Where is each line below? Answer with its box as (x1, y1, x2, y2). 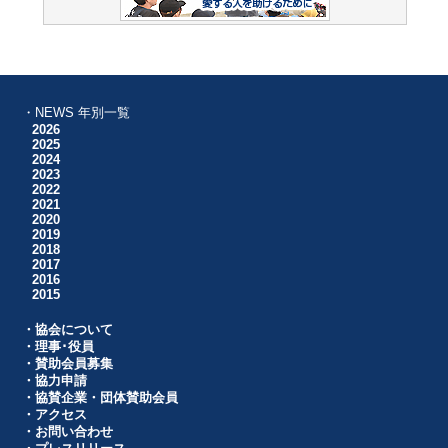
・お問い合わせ (22, 424, 114, 440)
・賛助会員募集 (22, 356, 114, 372)
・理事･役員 (22, 339, 95, 355)
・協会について (22, 322, 114, 338)
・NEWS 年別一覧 (22, 105, 131, 121)
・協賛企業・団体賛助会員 (22, 390, 179, 406)
